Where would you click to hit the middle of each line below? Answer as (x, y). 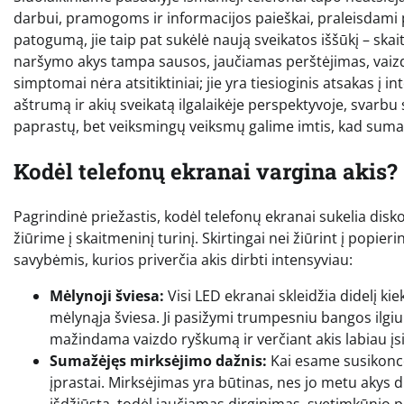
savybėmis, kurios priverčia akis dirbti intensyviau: (183, 259)
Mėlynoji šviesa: (107, 295)
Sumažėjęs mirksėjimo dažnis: (158, 360)
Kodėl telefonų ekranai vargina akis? (206, 171)
